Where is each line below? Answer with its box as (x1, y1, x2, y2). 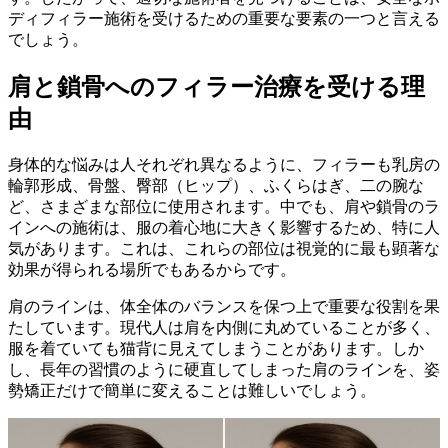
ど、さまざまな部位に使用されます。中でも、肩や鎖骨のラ (8, 198, 440, 216)
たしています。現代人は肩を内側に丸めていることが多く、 (8, 319, 440, 337)
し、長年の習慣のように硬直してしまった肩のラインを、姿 (8, 361, 440, 379)
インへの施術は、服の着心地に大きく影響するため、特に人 (8, 219, 440, 237)
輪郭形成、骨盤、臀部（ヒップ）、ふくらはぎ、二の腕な (8, 177, 424, 195)
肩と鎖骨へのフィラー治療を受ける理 (8, 74, 425, 101)
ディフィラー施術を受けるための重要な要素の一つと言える (8, 10, 440, 28)
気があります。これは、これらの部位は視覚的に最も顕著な (8, 240, 440, 258)
